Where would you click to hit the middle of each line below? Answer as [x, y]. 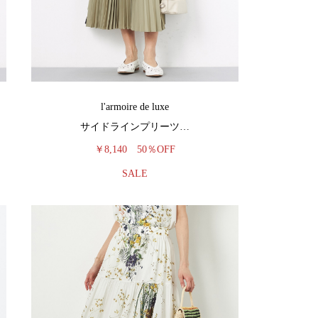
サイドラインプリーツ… [135, 127]
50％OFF [156, 149]
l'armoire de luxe [135, 107]
